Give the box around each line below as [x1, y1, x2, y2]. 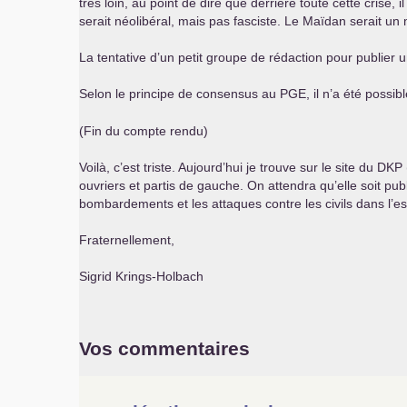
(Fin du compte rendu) [79, 124, 208, 138]
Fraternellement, [79, 233, 174, 247]
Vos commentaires [79, 338, 250, 359]
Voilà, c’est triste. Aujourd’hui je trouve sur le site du [79, 160, 377, 174]
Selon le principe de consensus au [79, 86, 280, 101]
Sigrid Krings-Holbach [79, 269, 203, 283]
